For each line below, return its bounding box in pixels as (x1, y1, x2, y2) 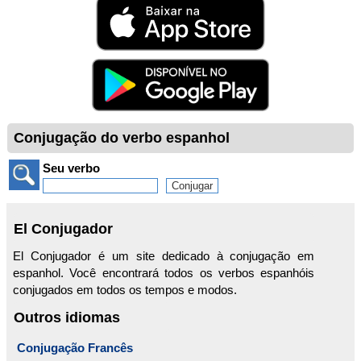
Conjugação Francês (17, 341, 133, 355)
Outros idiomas (14, 309, 120, 326)
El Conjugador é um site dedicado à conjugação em (13, 249, 315, 263)
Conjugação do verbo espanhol (14, 130, 230, 147)
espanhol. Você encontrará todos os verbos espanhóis (13, 266, 315, 280)
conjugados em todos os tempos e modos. (13, 283, 237, 297)
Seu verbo (43, 161, 100, 176)
